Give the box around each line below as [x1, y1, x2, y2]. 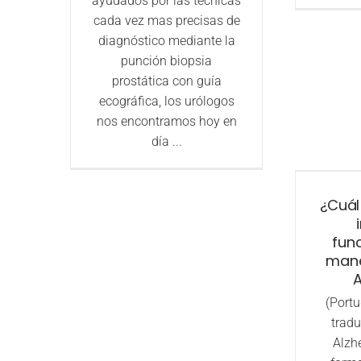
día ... [151, 134, 182, 149]
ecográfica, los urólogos [98, 93, 234, 109]
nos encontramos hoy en [96, 114, 237, 129]
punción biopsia [121, 53, 213, 68]
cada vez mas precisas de [93, 13, 240, 28]
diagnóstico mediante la [98, 33, 235, 48]
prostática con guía [111, 73, 222, 89]
